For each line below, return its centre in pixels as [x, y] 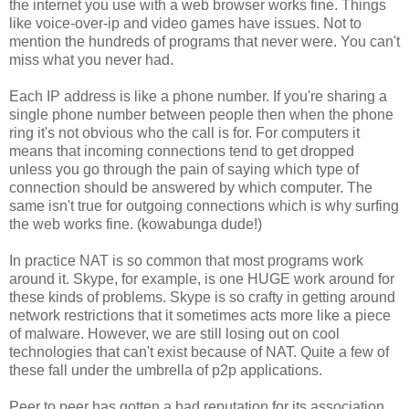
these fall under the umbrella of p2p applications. [166, 370]
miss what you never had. [91, 59]
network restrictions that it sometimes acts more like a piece [200, 315]
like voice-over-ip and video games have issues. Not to [185, 23]
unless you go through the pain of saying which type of [184, 169]
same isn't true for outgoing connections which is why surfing [204, 205]
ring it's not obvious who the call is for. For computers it [184, 132]
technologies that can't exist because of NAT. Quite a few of [199, 351]
